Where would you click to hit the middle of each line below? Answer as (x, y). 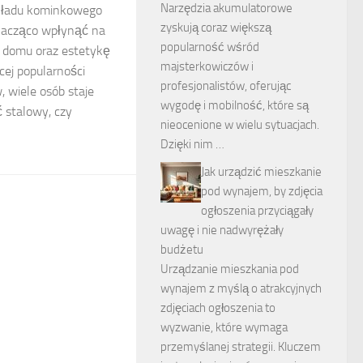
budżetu (182, 250)
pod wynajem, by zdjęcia (262, 191)
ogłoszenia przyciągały (257, 211)
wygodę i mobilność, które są (235, 105)
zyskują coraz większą (216, 28)
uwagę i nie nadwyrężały (222, 230)
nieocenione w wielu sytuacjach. (240, 125)
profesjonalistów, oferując (226, 86)
